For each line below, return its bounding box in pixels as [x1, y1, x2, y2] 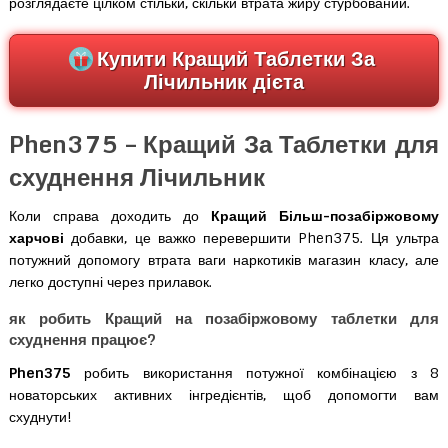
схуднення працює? [8, 327, 156, 351]
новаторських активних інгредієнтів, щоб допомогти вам [8, 386, 440, 404]
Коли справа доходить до [8, 207, 212, 225]
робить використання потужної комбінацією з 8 [70, 364, 440, 382]
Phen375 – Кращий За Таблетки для [8, 124, 440, 163]
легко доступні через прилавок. [8, 273, 212, 291]
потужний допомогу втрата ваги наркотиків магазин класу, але [8, 251, 440, 269]
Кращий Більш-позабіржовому [211, 207, 440, 225]
